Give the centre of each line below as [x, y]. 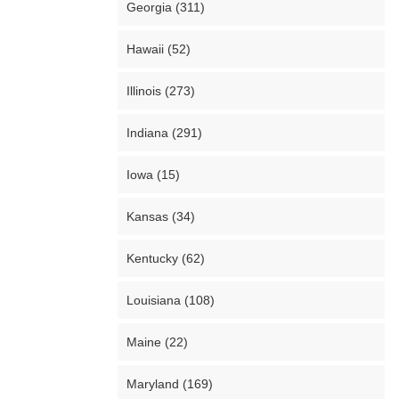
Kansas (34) [161, 216]
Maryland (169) [170, 384]
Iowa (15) [153, 175]
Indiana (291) [164, 133]
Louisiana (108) [171, 300]
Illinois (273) [161, 91]
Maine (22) [157, 342]
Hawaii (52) [159, 49]
